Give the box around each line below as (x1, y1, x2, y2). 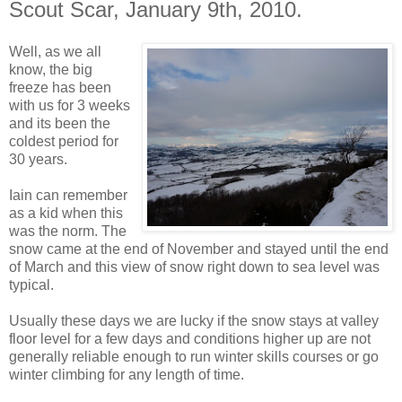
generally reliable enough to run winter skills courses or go (9, 349, 379, 365)
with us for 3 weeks (9, 98, 130, 114)
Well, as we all (9, 44, 101, 60)
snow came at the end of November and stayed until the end (9, 241, 389, 258)
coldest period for (9, 134, 118, 150)
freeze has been (9, 80, 111, 96)
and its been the (9, 116, 110, 132)
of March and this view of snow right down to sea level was (9, 259, 380, 275)
